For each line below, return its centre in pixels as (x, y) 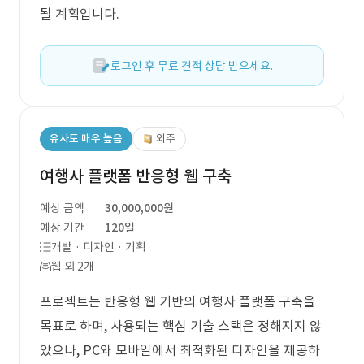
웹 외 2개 (73, 266)
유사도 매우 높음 (86, 139)
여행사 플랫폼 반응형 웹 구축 (136, 176)
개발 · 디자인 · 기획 (99, 247)
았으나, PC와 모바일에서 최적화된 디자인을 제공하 (180, 350)
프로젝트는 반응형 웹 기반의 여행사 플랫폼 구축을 (178, 301)
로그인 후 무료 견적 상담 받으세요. (192, 66)
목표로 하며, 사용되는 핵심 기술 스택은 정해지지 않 (181, 326)
